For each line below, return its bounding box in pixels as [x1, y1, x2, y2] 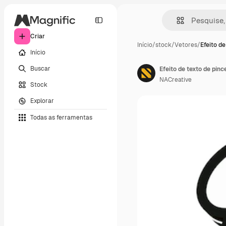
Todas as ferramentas [30, 113, 92, 122]
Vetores [175, 41, 197, 49]
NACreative [159, 76, 192, 84]
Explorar [30, 96, 54, 105]
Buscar [30, 64, 50, 73]
